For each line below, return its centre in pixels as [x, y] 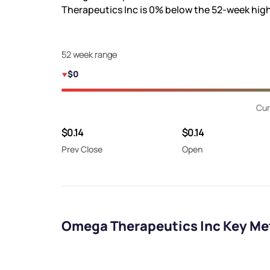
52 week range [89, 55]
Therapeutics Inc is [105, 10]
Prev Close [82, 149]
